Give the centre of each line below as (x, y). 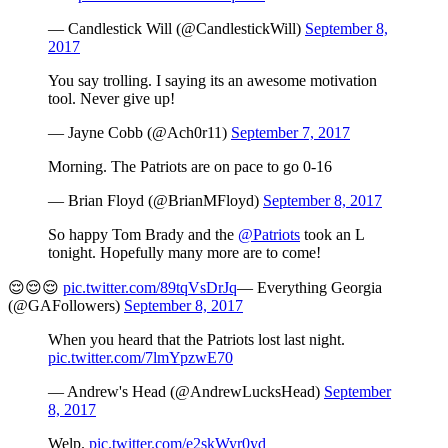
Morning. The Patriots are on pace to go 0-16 (190, 167)
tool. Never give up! (111, 99)
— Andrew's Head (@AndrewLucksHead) (186, 392)
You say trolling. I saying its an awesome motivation (212, 81)
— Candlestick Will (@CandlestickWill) (176, 29)
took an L (332, 235)
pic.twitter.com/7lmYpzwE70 (140, 358)
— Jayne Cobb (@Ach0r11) (139, 133)
